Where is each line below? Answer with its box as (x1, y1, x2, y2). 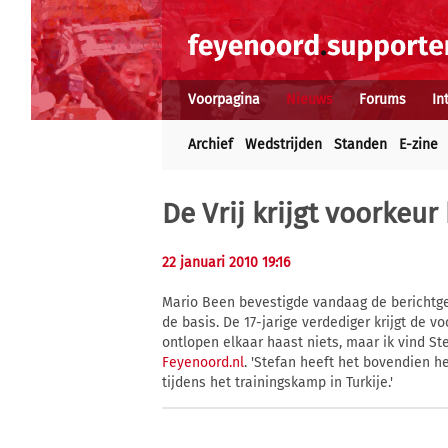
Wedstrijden (245, 136, 322, 153)
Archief (188, 136, 233, 153)
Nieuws (286, 91, 333, 108)
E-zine (399, 136, 438, 153)
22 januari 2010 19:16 (162, 254, 290, 271)
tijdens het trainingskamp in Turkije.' (162, 374, 393, 392)
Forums (359, 91, 406, 108)
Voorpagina (188, 91, 260, 108)
